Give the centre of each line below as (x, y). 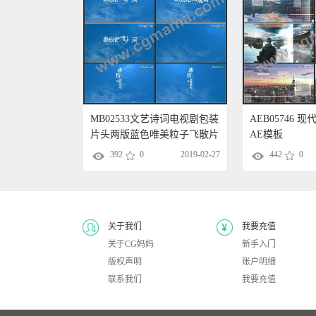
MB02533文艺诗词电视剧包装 (154, 119)
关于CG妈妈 (131, 244)
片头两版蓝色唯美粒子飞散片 (154, 135)
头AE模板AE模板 (128, 150)
